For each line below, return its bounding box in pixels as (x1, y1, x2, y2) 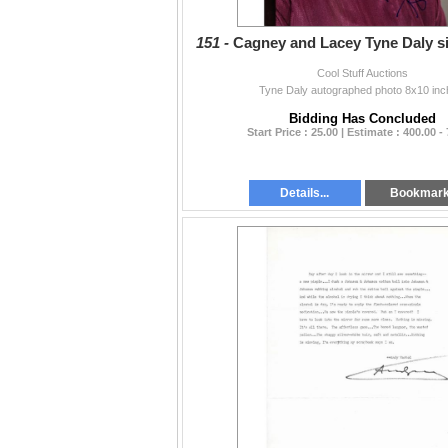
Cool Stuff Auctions (317, 67, 408, 80)
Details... (280, 186, 330, 201)
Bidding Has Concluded (289, 111, 436, 127)
